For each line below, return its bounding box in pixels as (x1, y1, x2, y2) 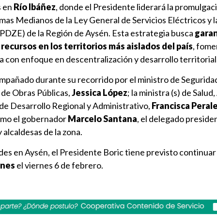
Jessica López (72, 87, 127, 98)
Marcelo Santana (68, 113, 137, 124)
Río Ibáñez (14, 1, 56, 12)
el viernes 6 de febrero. (16, 160, 103, 170)
